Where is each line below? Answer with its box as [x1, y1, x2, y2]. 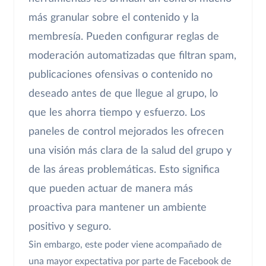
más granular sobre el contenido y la [28, 12, 199, 23]
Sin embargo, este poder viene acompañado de [28, 239, 221, 249]
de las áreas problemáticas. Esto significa [28, 164, 220, 175]
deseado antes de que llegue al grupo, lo [28, 88, 218, 99]
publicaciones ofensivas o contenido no [28, 69, 213, 80]
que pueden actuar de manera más [28, 183, 193, 194]
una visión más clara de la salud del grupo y [28, 145, 232, 156]
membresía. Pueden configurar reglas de [28, 31, 219, 42]
